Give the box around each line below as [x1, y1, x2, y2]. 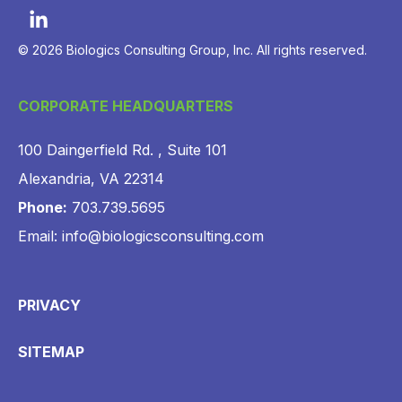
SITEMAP [18, 343, 84, 362]
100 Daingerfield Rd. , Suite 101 [18, 141, 227, 160]
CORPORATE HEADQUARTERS [18, 97, 233, 116]
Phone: [18, 198, 67, 217]
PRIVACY [18, 296, 81, 315]
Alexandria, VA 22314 [18, 170, 164, 188]
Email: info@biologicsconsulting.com [18, 227, 264, 246]
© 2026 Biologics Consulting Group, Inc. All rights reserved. [18, 41, 367, 57]
